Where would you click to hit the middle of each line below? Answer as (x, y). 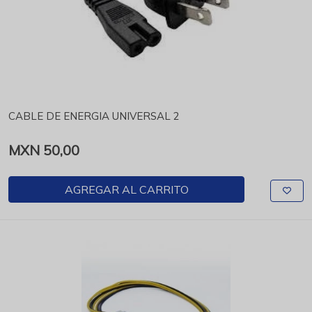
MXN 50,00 (44, 150)
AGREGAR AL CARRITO (126, 189)
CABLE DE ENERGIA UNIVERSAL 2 (94, 116)
